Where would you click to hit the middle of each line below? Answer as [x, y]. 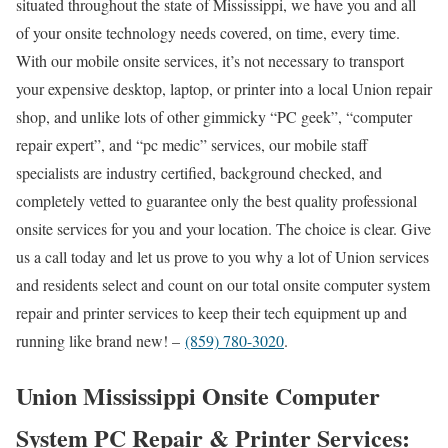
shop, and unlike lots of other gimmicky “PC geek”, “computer [214, 116]
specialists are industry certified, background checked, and [199, 172]
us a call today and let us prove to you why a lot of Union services [222, 256]
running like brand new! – [100, 340]
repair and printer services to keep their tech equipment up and [211, 312]
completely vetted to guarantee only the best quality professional [216, 200]
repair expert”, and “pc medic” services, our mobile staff [192, 144]
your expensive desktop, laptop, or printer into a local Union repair [224, 88]
